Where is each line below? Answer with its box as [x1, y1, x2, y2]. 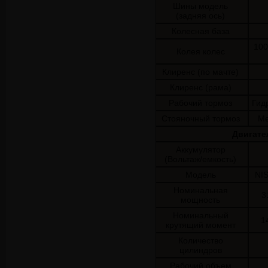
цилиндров [179, 245, 222, 255]
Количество [178, 236, 223, 245]
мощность [181, 195, 220, 205]
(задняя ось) [176, 11, 225, 20]
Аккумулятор [175, 145, 226, 154]
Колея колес [176, 47, 225, 56]
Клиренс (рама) [169, 83, 232, 92]
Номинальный [172, 211, 229, 220]
